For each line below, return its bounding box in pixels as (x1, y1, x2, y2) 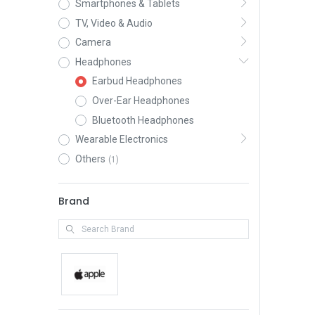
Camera (75, 37, 111, 49)
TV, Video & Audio (75, 17, 153, 29)
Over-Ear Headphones (91, 94, 190, 106)
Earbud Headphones (91, 75, 182, 87)
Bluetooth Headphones (91, 114, 194, 126)
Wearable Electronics (75, 134, 168, 146)
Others (75, 153, 105, 165)
